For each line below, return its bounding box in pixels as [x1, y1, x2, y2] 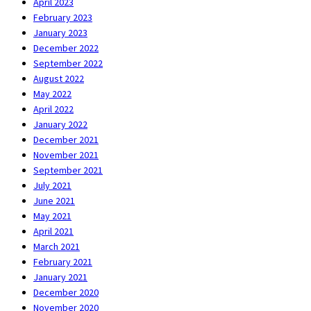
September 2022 [33, 56, 103, 69]
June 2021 [33, 194, 75, 207]
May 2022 [33, 87, 72, 100]
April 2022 [33, 102, 74, 115]
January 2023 [33, 26, 87, 39]
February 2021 [33, 255, 92, 268]
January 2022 [33, 117, 87, 131]
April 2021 [33, 224, 74, 237]
